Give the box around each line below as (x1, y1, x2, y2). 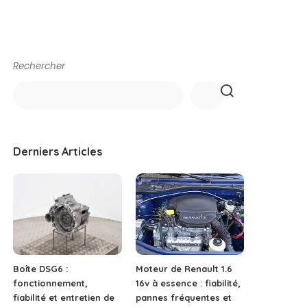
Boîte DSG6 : (13, 262, 69, 274)
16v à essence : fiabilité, (135, 277, 241, 288)
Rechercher (13, 60, 66, 73)
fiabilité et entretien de (13, 291, 115, 303)
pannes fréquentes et (135, 291, 232, 303)
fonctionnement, (13, 277, 88, 288)
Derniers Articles (13, 145, 103, 159)
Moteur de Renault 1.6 (135, 262, 232, 274)
